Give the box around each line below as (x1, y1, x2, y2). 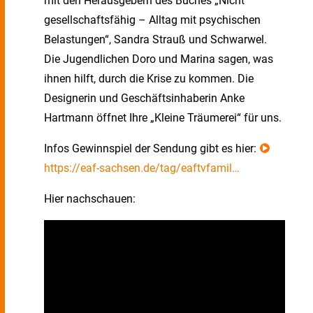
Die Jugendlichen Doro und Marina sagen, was (44, 52, 273, 66)
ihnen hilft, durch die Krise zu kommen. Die (44, 72, 254, 85)
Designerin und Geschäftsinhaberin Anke (44, 92, 245, 105)
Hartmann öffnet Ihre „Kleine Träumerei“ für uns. (44, 111, 282, 124)
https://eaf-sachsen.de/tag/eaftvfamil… (44, 161, 240, 175)
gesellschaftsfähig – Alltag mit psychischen (44, 13, 261, 27)
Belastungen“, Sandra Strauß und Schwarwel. (44, 33, 267, 46)
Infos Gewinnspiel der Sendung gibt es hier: (44, 142, 259, 155)
